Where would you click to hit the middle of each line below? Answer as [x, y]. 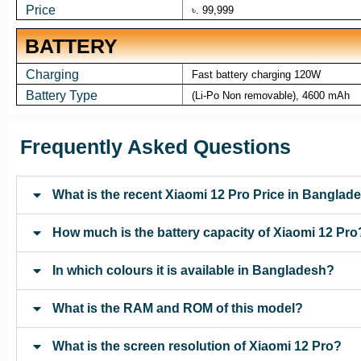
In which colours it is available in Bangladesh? [193, 271]
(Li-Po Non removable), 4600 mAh [270, 96]
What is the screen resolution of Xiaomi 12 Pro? [197, 346]
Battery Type [61, 96]
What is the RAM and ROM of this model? [178, 309]
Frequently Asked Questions [156, 147]
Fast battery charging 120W [256, 75]
